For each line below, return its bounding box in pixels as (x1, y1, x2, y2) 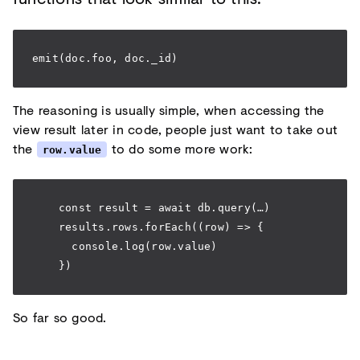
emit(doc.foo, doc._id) (32, 51, 178, 64)
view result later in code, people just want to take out (13, 119, 338, 138)
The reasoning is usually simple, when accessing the (13, 100, 325, 119)
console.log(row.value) (32, 240, 218, 253)
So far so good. (13, 308, 107, 327)
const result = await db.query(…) (32, 202, 271, 215)
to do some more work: (107, 138, 253, 157)
